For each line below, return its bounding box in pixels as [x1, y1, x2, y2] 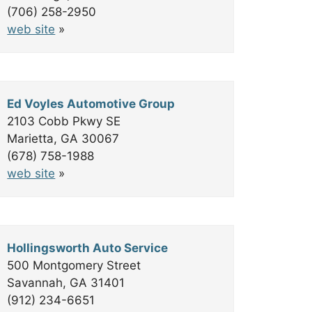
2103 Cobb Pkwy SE [7, 114, 121, 128]
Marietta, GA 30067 [7, 132, 120, 146]
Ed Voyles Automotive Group [7, 97, 175, 111]
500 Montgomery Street [7, 258, 141, 272]
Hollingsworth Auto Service [7, 241, 169, 255]
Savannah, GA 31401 [7, 276, 125, 290]
